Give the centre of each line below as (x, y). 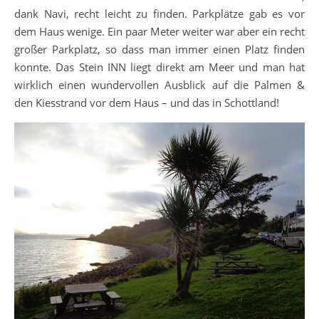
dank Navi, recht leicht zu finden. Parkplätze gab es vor (159, 14)
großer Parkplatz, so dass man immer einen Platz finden (159, 49)
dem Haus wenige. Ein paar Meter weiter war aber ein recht (159, 31)
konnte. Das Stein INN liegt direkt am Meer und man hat (159, 67)
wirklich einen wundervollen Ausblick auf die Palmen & (159, 85)
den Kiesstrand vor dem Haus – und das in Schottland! (147, 103)
